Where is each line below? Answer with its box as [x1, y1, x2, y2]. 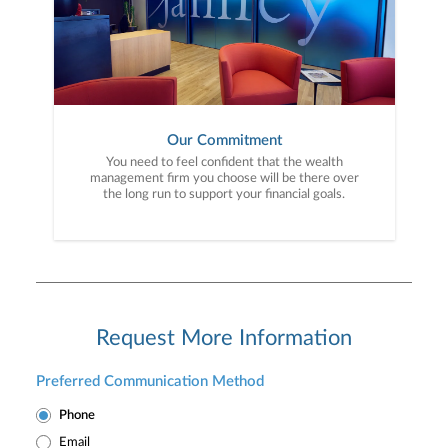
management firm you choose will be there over [89, 171, 359, 185]
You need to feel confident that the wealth [105, 155, 343, 169]
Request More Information [96, 326, 352, 349]
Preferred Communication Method [36, 373, 264, 389]
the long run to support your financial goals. [103, 187, 345, 201]
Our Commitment [166, 132, 282, 148]
